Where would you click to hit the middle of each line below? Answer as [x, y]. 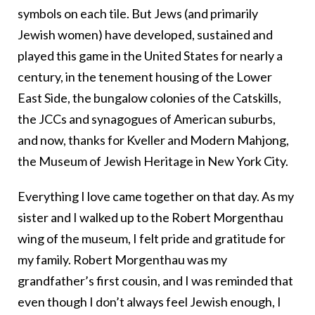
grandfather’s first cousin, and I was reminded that [155, 280]
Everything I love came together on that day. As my [156, 196]
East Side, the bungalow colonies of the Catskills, [149, 97]
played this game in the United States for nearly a [150, 55]
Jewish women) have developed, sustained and [145, 34]
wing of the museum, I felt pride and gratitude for [152, 238]
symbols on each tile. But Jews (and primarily [138, 13]
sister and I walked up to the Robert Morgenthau [150, 217]
